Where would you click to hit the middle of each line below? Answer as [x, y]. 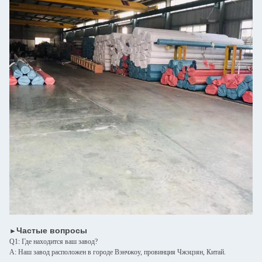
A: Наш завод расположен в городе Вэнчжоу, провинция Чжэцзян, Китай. [118, 252]
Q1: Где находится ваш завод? [54, 241]
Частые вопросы [52, 230]
